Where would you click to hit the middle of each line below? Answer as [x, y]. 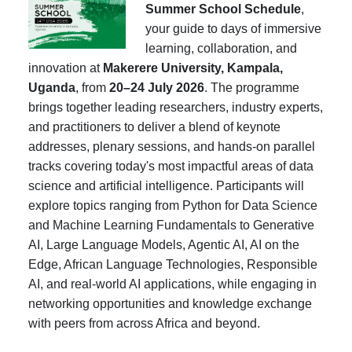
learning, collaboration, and [222, 48]
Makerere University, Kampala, [193, 68]
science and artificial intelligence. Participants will [166, 186]
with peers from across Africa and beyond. [144, 323]
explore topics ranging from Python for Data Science [173, 205]
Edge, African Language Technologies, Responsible [173, 264]
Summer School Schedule [224, 9]
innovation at [66, 68]
